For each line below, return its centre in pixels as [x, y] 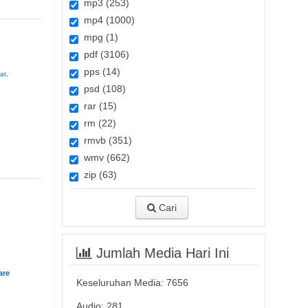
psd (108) [102, 89]
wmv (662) [104, 157]
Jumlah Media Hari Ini [160, 253]
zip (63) [97, 175]
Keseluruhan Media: [121, 283]
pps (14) [99, 71]
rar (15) [97, 106]
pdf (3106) [103, 54]
